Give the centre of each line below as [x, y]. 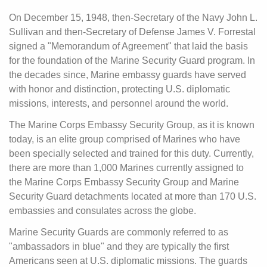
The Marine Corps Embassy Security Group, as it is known [132, 125]
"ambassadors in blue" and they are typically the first [119, 246]
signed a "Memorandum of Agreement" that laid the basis [128, 46]
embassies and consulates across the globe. [103, 211]
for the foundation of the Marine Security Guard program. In [132, 60]
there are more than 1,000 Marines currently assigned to [126, 168]
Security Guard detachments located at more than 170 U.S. [133, 196]
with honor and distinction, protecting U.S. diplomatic [119, 89]
